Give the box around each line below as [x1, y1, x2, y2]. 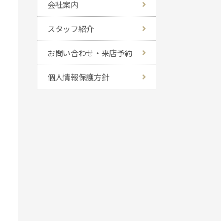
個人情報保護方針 [47, 71, 110, 83]
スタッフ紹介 [47, 23, 94, 35]
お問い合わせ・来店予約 [47, 47, 133, 59]
